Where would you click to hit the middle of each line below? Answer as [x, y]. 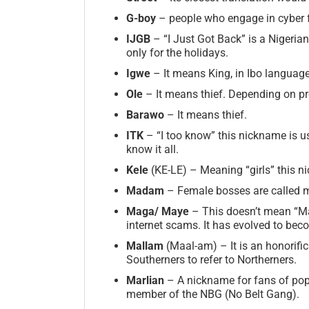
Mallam [146, 246]
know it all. [152, 149]
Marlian [147, 280]
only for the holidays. [177, 52]
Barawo [147, 114]
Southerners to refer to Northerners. [211, 259]
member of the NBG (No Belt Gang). [213, 294]
